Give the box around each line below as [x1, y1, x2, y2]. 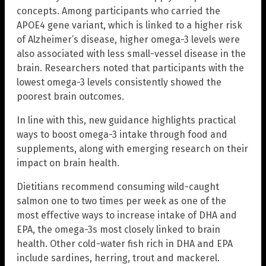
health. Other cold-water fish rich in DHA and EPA [17, 238, 233, 250]
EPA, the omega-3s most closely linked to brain [17, 224, 220, 236]
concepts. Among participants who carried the [17, 5, 220, 17]
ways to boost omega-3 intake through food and [17, 129, 227, 141]
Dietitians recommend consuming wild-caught [17, 181, 219, 193]
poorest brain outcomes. [17, 91, 124, 103]
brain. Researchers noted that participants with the [17, 62, 244, 74]
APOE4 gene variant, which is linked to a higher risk [17, 20, 242, 31]
